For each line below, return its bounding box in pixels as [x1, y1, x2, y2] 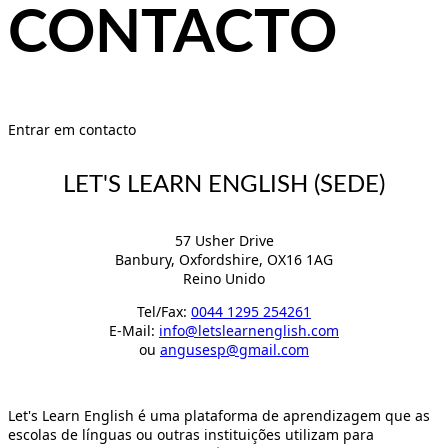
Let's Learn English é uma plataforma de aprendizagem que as [8, 406, 430, 426]
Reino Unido [183, 269, 265, 289]
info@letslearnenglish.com [159, 321, 339, 341]
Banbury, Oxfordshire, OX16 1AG [115, 250, 333, 270]
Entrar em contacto [8, 119, 136, 139]
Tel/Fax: [137, 302, 191, 322]
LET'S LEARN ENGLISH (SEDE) [63, 172, 385, 197]
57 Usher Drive [174, 231, 274, 251]
